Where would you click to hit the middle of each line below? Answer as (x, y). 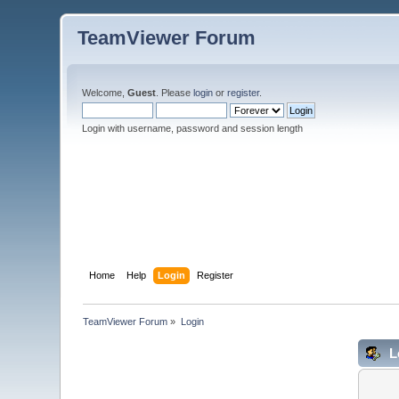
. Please (175, 93)
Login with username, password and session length (193, 128)
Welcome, (105, 93)
